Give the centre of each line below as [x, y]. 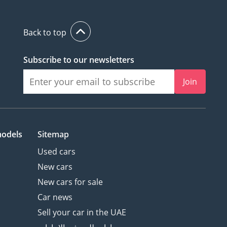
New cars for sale [70, 182]
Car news [55, 197]
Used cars [56, 152]
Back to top [45, 33]
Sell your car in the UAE [82, 213]
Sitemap [53, 135]
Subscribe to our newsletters [79, 60]
